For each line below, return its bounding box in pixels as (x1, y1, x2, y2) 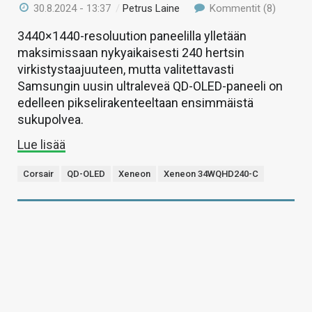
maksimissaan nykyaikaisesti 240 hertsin (17, 45, 244, 61)
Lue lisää (17, 137, 65, 153)
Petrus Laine (123, 2, 180, 15)
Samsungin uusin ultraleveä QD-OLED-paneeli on (17, 79, 283, 94)
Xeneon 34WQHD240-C (164, 169, 258, 180)
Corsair (23, 169, 54, 180)
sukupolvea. (17, 112, 84, 127)
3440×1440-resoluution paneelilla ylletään (17, 29, 247, 44)
